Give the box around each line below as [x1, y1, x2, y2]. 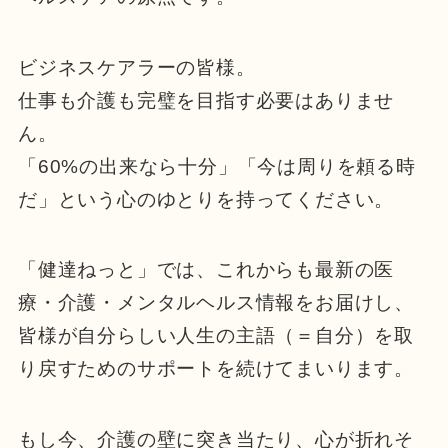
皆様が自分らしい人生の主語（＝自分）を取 [17, 325, 415, 347]
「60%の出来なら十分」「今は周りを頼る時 [17, 155, 416, 177]
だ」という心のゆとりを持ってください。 [17, 188, 395, 210]
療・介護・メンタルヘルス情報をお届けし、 [17, 292, 415, 314]
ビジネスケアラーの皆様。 [17, 56, 256, 78]
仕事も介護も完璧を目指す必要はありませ [17, 89, 395, 111]
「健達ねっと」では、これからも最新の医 [17, 259, 395, 281]
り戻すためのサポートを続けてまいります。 [17, 358, 415, 380]
